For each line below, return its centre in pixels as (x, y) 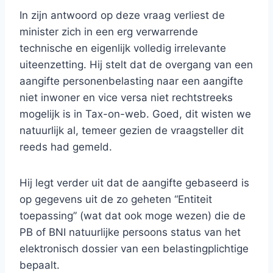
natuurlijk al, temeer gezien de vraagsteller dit (132, 130)
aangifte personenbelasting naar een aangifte (131, 81)
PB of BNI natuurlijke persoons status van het (130, 232)
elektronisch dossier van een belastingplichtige (134, 249)
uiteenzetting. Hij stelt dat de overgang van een (136, 65)
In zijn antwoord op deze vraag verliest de (122, 15)
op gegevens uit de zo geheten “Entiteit (116, 199)
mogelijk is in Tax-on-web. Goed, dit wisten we (135, 114)
